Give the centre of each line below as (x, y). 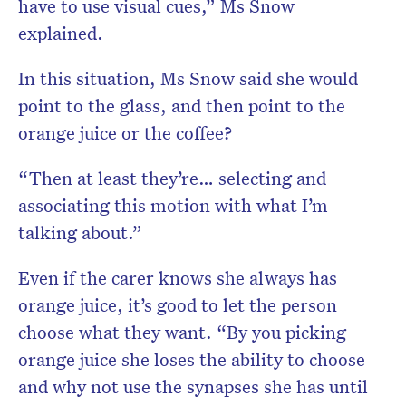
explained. (63, 33)
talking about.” (80, 232)
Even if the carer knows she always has (178, 278)
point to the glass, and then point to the (182, 106)
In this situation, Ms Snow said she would (188, 78)
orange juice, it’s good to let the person (178, 305)
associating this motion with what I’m (173, 205)
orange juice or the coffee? (127, 133)
